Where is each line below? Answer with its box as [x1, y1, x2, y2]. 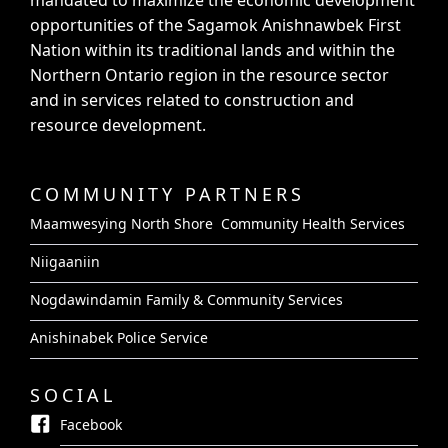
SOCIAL [30, 383, 116, 408]
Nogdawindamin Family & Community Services [30, 290, 343, 310]
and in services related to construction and [30, 89, 354, 112]
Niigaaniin [30, 252, 100, 272]
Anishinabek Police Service [30, 328, 208, 348]
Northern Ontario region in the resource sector [30, 64, 389, 87]
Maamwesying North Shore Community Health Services [30, 214, 405, 234]
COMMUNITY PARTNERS [30, 182, 305, 207]
